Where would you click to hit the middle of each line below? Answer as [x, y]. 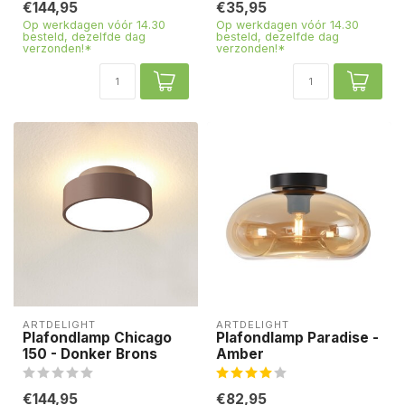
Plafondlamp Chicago [97, 338]
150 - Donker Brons [90, 354]
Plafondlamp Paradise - [297, 338]
